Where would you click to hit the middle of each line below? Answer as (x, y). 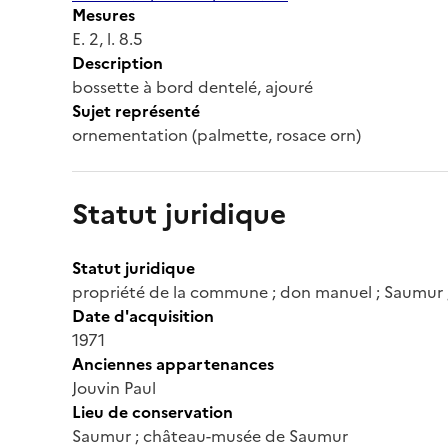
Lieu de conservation (152, 411)
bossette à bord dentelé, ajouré (192, 86)
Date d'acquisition (143, 315)
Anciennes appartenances (173, 363)
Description (117, 62)
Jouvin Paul (114, 387)
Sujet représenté (136, 110)
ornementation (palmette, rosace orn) (216, 134)
